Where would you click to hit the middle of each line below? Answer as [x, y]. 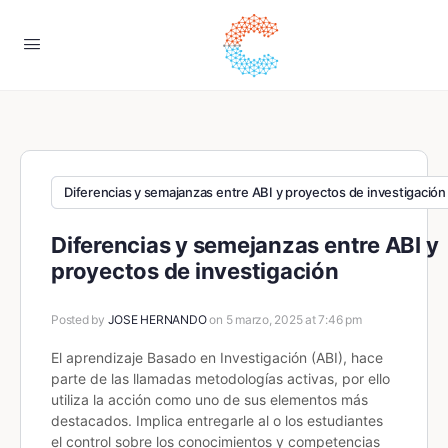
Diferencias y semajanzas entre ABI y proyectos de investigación [255, 192]
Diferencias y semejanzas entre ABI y [245, 245]
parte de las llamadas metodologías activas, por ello [220, 378]
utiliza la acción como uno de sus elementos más [209, 399]
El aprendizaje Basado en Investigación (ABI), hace [217, 357]
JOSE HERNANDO [157, 319]
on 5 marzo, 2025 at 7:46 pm [285, 319]
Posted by [79, 319]
